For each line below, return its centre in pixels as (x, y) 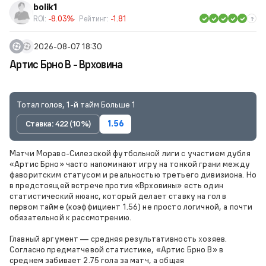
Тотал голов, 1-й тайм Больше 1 (76, 104)
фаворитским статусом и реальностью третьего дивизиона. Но (133, 174)
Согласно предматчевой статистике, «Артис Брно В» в (117, 249)
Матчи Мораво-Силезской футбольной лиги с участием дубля (130, 153)
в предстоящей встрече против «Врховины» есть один (116, 185)
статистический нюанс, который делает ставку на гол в (118, 196)
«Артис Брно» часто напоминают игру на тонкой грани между (130, 164)
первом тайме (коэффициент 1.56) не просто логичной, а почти (131, 206)
